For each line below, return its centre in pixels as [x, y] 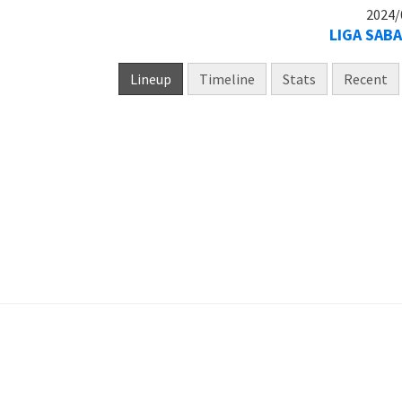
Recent [366, 79]
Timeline [227, 79]
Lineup [151, 79]
